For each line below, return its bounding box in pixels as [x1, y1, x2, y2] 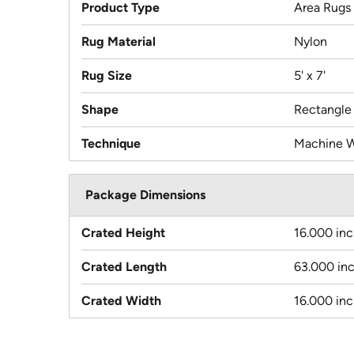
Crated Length [81, 259, 167, 275]
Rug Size [81, 68, 132, 84]
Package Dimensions [85, 187, 205, 203]
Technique [81, 136, 141, 152]
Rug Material [81, 34, 156, 50]
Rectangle [294, 102, 352, 118]
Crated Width [81, 293, 161, 309]
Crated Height [81, 225, 165, 241]
